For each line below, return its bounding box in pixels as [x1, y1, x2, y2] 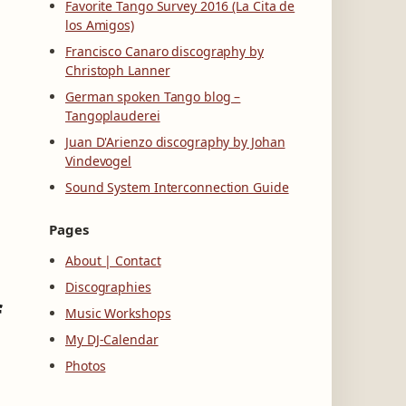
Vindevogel [65, 152, 132, 169]
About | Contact [65, 252, 161, 269]
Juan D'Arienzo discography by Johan [65, 133, 285, 150]
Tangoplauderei [65, 107, 160, 124]
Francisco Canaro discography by [65, 43, 264, 60]
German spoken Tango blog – [65, 88, 241, 105]
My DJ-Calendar [65, 331, 159, 348]
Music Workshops [65, 304, 171, 322]
